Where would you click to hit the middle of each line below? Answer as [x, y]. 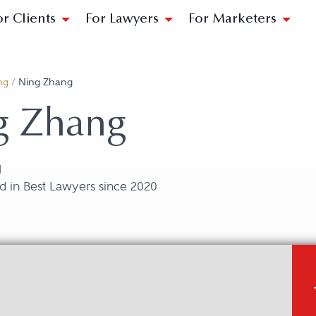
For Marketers [232, 19]
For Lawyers [122, 19]
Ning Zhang [45, 82]
